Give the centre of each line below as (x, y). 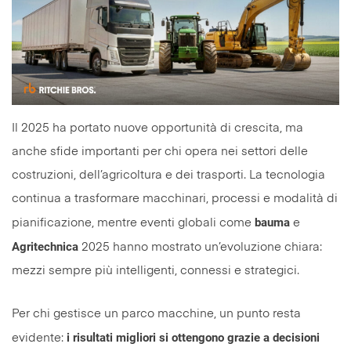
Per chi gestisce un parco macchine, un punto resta (156, 314)
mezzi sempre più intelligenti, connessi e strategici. (156, 271)
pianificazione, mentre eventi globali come (133, 223)
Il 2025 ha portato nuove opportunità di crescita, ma (157, 128)
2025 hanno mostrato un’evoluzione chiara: (202, 248)
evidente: (38, 338)
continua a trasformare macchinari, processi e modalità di (175, 199)
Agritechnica (47, 247)
